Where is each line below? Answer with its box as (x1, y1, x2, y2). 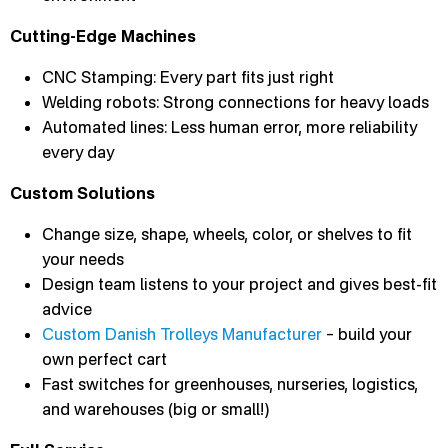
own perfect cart (42, 349, 167, 369)
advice (42, 299, 92, 319)
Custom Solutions (10, 183, 155, 203)
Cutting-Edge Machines (10, 26, 196, 46)
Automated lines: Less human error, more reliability (42, 117, 417, 137)
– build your (322, 324, 412, 344)
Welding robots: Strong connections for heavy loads (42, 92, 429, 112)
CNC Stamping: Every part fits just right (42, 67, 334, 87)
